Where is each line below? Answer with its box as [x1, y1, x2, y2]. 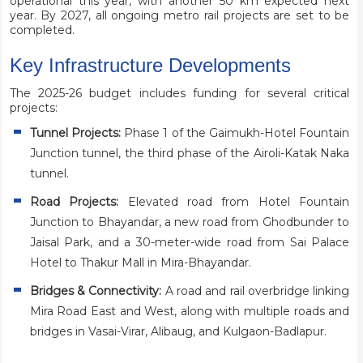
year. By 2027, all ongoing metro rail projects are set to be [9, 8, 350, 23]
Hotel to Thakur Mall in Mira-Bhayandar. [29, 255, 251, 271]
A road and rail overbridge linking [161, 284, 350, 299]
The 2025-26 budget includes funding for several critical [9, 86, 350, 101]
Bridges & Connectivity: [29, 284, 162, 299]
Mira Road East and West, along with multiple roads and [29, 304, 350, 319]
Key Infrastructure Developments [9, 54, 291, 77]
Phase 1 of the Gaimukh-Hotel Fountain [120, 126, 350, 141]
